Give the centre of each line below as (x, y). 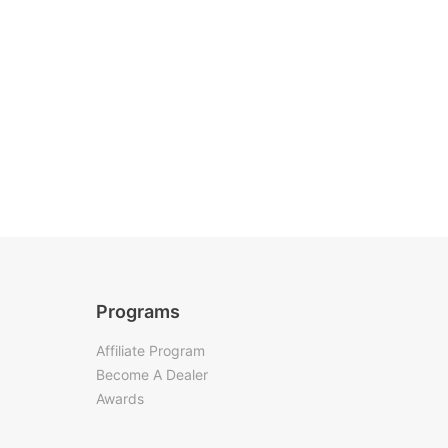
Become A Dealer (152, 374)
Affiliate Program (150, 350)
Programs (138, 311)
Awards (120, 398)
